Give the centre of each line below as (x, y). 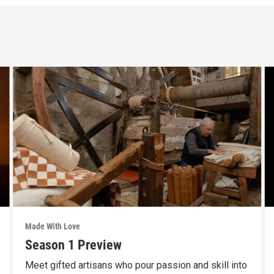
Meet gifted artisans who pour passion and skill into (136, 265)
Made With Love (52, 226)
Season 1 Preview (73, 245)
